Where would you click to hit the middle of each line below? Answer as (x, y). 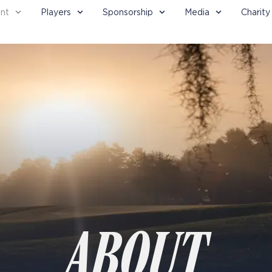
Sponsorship (128, 12)
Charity (255, 12)
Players (56, 12)
